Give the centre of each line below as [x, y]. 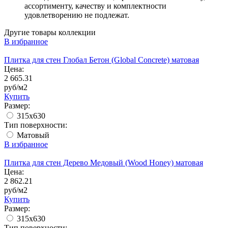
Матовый [32, 135]
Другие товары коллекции [50, 32]
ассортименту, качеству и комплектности [95, 6]
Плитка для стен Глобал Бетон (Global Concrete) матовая [102, 60]
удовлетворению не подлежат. [77, 15]
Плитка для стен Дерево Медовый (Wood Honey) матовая [104, 163]
